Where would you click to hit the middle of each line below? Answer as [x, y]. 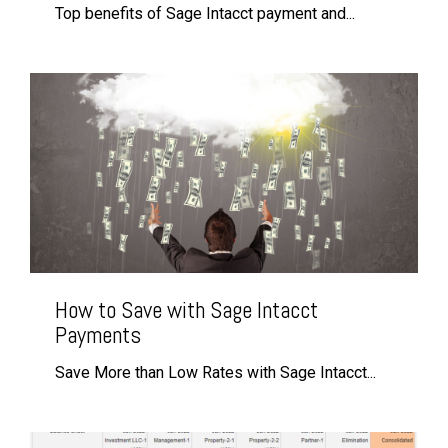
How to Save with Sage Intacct [186, 310]
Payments [98, 335]
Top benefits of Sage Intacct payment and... [205, 14]
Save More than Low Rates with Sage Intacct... [215, 373]
